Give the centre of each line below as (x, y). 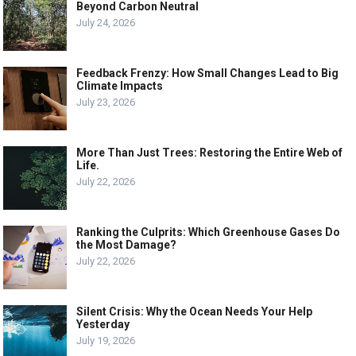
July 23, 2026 (106, 102)
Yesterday (103, 324)
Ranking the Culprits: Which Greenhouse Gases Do (209, 232)
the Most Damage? (127, 244)
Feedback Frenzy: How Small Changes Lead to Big (208, 73)
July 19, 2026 (106, 340)
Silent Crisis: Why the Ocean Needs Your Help (195, 311)
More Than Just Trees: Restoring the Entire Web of (210, 152)
